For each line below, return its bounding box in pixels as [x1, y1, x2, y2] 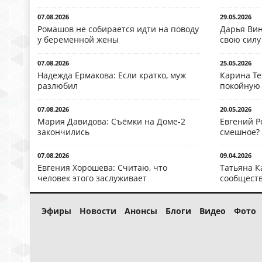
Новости [80, 205, 116, 217]
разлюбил [37, 80, 78, 92]
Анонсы [125, 205, 157, 217]
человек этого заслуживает [37, 173, 147, 184]
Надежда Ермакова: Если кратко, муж [37, 70, 186, 81]
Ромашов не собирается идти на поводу [37, 23, 199, 35]
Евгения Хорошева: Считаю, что [37, 162, 167, 174]
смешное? [219, 126, 260, 138]
